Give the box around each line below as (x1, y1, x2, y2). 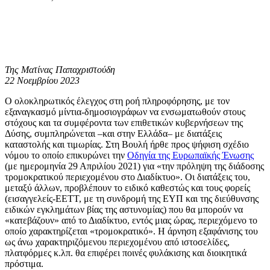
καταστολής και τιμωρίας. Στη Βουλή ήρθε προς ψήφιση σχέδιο (5, 139, 249, 149)
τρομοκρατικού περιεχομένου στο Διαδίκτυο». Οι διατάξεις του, (5, 171, 250, 182)
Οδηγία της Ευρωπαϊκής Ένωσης (127, 149, 254, 160)
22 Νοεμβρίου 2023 (5, 75, 80, 86)
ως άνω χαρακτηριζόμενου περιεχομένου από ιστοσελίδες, (5, 236, 230, 247)
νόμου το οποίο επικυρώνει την (5, 149, 127, 160)
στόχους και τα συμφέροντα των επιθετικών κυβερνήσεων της (5, 117, 243, 128)
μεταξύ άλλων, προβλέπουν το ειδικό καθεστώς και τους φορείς (5, 182, 250, 193)
